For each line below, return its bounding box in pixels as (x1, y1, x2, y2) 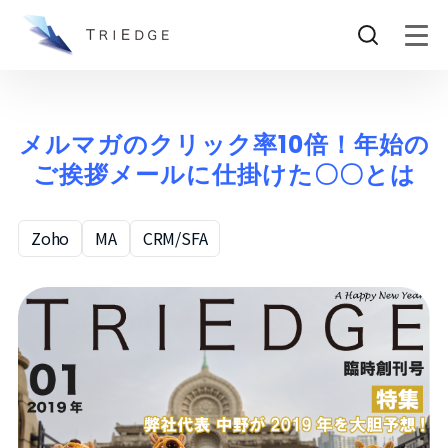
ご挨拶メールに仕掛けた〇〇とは (32, 158, 416, 191)
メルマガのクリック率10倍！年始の (18, 128, 430, 161)
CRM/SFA (142, 226, 208, 250)
